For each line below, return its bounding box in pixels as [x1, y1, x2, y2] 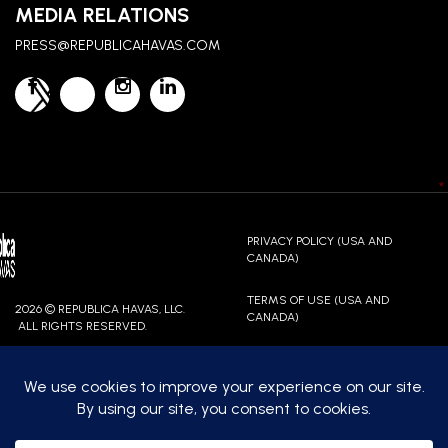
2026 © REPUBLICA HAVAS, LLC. [15, 302, 185, 316]
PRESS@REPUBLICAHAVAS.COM [15, 37, 220, 54]
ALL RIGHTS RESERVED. [15, 319, 147, 333]
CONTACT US [44, 386, 133, 403]
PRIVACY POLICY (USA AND [246, 234, 392, 248]
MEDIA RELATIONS [15, 3, 189, 27]
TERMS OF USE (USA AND [246, 293, 389, 307]
